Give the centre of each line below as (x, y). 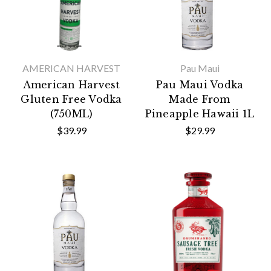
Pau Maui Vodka (200, 85)
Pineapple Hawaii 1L (200, 114)
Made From (200, 99)
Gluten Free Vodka (71, 99)
